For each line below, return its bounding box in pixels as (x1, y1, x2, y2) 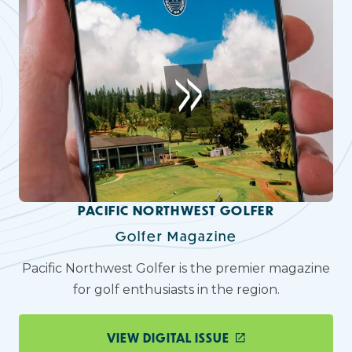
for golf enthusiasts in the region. (72, 282, 280, 298)
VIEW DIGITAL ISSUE (107, 329, 229, 347)
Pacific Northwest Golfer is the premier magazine (22, 261, 330, 277)
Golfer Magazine (115, 227, 237, 246)
